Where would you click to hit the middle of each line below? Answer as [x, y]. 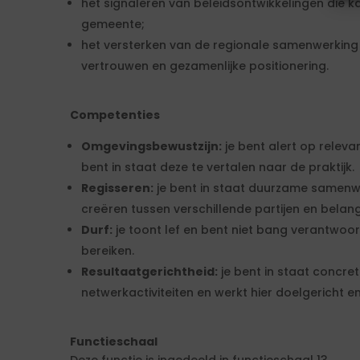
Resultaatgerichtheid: [149, 272]
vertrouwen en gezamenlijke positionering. [205, 66]
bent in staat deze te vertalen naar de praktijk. [218, 167]
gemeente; [113, 24]
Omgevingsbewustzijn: [151, 146]
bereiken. [108, 251]
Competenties [115, 115]
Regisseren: [117, 188]
